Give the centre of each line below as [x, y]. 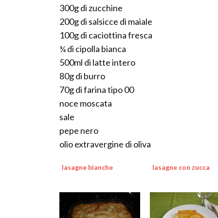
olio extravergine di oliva [105, 144]
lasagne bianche [87, 167]
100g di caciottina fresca [106, 35]
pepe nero [79, 131]
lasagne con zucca [181, 167]
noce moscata [86, 103]
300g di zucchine [91, 8]
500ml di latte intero [97, 63]
